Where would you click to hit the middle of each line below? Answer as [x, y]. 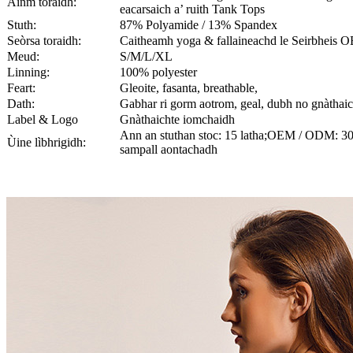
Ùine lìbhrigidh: [46, 143]
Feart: [21, 88]
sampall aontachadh [169, 150]
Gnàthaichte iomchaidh [177, 120]
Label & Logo [43, 120]
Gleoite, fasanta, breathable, [189, 88]
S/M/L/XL [146, 57]
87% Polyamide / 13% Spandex [199, 25]
